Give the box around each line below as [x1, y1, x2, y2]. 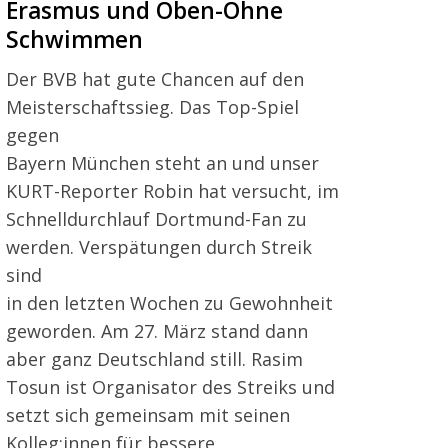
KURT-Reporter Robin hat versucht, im [6, 178, 339, 203]
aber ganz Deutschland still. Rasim [6, 346, 303, 371]
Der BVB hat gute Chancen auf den [6, 66, 304, 91]
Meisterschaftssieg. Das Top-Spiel [6, 94, 299, 119]
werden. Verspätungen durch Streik [6, 234, 312, 259]
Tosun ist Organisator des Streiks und [6, 374, 335, 399]
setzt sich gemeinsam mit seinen [6, 402, 290, 427]
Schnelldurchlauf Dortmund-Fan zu [6, 206, 307, 231]
